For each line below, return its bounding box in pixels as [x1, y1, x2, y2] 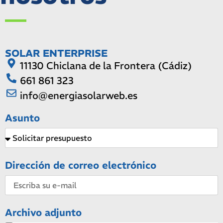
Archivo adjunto [5, 206, 82, 219]
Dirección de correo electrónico [5, 159, 156, 172]
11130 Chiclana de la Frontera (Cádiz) [20, 59, 192, 72]
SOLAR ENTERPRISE [5, 47, 108, 60]
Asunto [5, 111, 40, 124]
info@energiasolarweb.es [20, 89, 137, 102]
